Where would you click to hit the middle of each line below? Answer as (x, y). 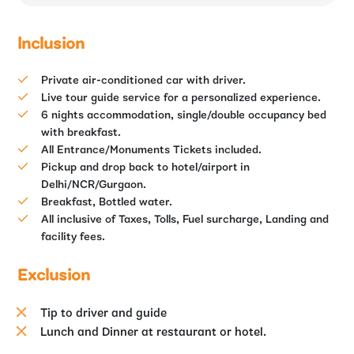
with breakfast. (81, 134)
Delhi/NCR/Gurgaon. (94, 186)
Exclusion (54, 277)
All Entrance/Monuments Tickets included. (152, 151)
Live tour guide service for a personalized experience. (181, 99)
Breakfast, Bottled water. (107, 203)
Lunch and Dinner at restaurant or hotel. (153, 333)
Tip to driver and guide (103, 314)
